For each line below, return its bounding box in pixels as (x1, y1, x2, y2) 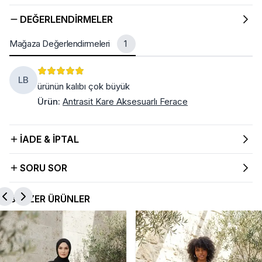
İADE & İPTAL (20, 133, 79, 145)
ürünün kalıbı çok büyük (37, 80, 130, 92)
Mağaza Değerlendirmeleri (9, 37, 110, 49)
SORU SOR (20, 161, 67, 174)
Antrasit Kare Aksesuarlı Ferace (63, 95, 188, 107)
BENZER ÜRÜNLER (9, 192, 90, 205)
